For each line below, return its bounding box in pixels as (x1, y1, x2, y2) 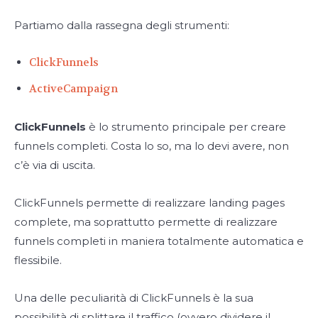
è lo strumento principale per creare (86, 120, 286, 134)
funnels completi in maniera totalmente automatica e (14, 234, 304, 248)
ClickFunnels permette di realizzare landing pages (14, 196, 285, 210)
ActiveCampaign (29, 82, 118, 97)
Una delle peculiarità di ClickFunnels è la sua (14, 291, 253, 305)
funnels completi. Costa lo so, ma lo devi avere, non (14, 139, 289, 153)
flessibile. (14, 253, 62, 268)
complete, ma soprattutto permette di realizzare (14, 215, 278, 229)
